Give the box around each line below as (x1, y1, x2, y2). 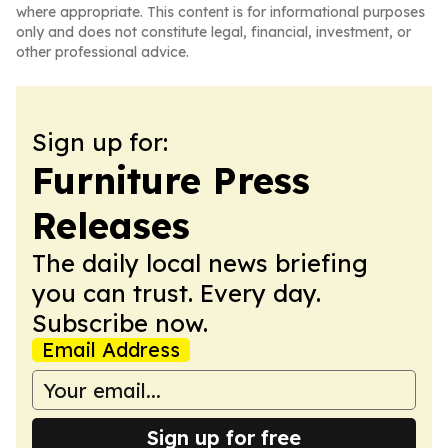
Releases (32, 203, 190, 248)
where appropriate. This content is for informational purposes (16, 3, 425, 21)
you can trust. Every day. (32, 278, 321, 308)
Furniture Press (32, 158, 310, 203)
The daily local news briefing (32, 248, 368, 278)
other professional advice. (16, 43, 189, 61)
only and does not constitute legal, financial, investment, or (16, 23, 411, 41)
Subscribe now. (32, 308, 208, 338)
